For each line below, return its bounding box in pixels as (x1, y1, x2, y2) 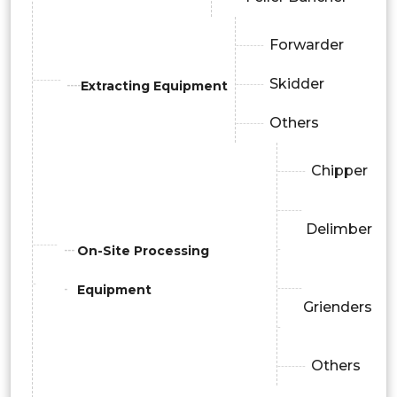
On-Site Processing (76, 243, 209, 260)
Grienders (303, 299, 372, 316)
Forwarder (269, 36, 344, 54)
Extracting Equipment (81, 78, 228, 95)
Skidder (269, 75, 324, 93)
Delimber (306, 221, 372, 238)
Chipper (311, 162, 369, 180)
